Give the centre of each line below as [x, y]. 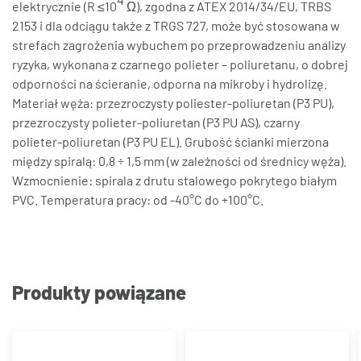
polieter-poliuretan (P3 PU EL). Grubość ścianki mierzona [170, 141]
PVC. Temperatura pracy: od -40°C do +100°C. [138, 199]
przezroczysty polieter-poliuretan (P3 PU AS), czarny [156, 122]
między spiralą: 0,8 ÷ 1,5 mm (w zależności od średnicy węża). [179, 161]
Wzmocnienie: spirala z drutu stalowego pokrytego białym [174, 180]
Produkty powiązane [99, 292]
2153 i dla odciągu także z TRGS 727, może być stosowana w [176, 25]
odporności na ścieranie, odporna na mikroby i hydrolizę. [170, 83]
